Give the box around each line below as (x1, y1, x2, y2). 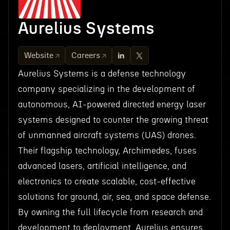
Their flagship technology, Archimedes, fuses (17, 146, 197, 155)
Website (24, 51, 53, 60)
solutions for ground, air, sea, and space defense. (17, 193, 211, 201)
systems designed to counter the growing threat (17, 116, 208, 124)
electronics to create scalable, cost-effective (17, 177, 196, 186)
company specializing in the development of (17, 85, 195, 93)
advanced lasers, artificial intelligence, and (17, 162, 186, 170)
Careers (71, 51, 100, 60)
